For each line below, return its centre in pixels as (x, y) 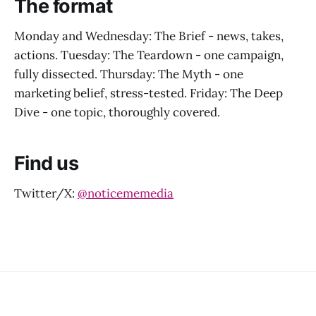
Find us (47, 164)
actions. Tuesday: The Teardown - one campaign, (149, 55)
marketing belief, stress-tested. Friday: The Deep (148, 93)
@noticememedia (126, 193)
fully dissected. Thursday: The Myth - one (129, 74)
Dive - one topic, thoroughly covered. (117, 112)
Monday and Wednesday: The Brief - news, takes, (149, 36)
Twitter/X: (46, 193)
